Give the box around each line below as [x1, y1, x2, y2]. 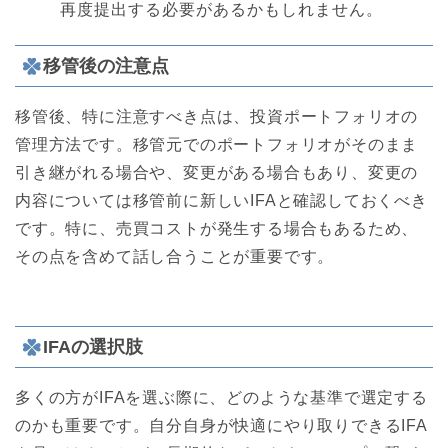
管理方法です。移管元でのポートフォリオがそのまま [15, 136, 419, 154]
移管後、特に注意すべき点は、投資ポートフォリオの [15, 108, 419, 126]
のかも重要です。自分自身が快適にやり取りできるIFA [15, 416, 428, 434]
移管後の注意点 [43, 55, 169, 77]
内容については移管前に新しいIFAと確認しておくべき [15, 192, 428, 210]
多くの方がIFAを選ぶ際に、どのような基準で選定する [15, 388, 428, 406]
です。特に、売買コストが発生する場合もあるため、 [15, 220, 419, 238]
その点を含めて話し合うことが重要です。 [15, 248, 335, 266]
